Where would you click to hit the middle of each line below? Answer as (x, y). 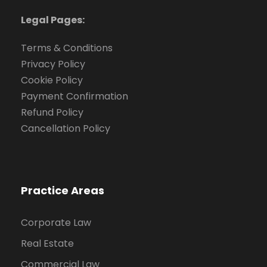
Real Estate (47, 243)
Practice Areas (63, 190)
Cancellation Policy (66, 128)
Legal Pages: (53, 20)
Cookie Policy (52, 80)
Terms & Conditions (67, 48)
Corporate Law (56, 222)
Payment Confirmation (74, 96)
